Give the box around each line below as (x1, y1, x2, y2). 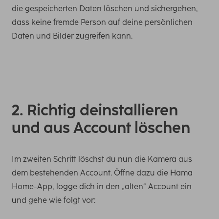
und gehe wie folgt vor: (12, 196, 95, 205)
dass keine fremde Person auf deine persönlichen (12, 18, 193, 27)
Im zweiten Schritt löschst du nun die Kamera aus (12, 154, 192, 164)
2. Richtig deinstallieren (12, 101, 178, 120)
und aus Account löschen (12, 119, 190, 137)
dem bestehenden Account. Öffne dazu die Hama (12, 168, 193, 178)
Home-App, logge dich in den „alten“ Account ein (12, 182, 192, 192)
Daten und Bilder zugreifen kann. (12, 31, 132, 41)
